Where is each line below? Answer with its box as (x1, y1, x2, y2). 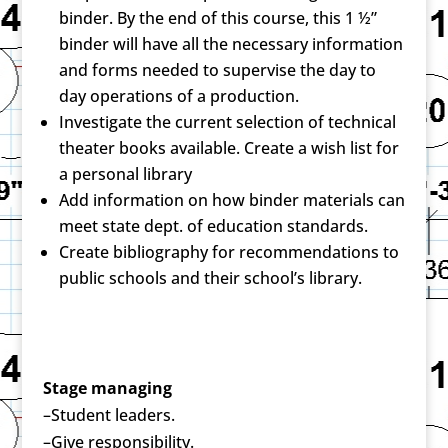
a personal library (58, 163, 192, 185)
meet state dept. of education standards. (58, 215, 368, 237)
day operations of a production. (58, 85, 299, 107)
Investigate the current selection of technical (58, 111, 396, 133)
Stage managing (42, 377, 172, 399)
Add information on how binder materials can (58, 189, 405, 211)
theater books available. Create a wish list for (58, 137, 399, 159)
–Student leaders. (42, 404, 175, 426)
